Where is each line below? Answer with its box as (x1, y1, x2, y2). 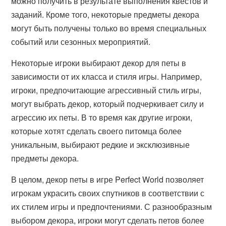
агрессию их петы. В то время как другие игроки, (11, 111, 193, 123)
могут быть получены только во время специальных (11, 22, 207, 34)
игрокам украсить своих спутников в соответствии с (11, 187, 205, 199)
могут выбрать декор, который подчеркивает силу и (11, 98, 204, 109)
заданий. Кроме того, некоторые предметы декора (11, 9, 200, 20)
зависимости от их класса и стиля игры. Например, (11, 71, 202, 82)
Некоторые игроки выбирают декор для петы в (11, 57, 187, 69)
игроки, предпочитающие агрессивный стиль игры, (11, 84, 202, 96)
